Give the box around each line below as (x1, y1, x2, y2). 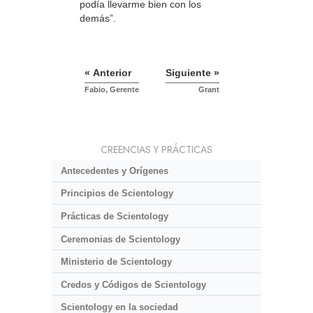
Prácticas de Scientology (60, 211, 168, 222)
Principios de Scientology (60, 188, 173, 199)
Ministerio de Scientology (60, 256, 172, 268)
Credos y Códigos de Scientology (60, 279, 206, 290)
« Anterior (85, 67, 131, 79)
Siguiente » (166, 67, 219, 79)
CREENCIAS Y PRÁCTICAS (101, 143, 212, 157)
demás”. (80, 12, 116, 24)
